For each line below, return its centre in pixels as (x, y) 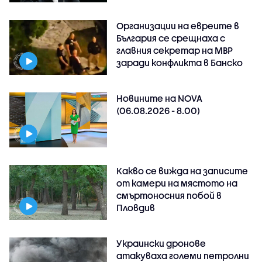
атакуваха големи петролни (183, 255)
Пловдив (136, 207)
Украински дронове (161, 243)
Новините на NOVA (160, 98)
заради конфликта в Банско (180, 62)
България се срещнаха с (171, 38)
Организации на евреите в (178, 25)
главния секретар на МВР (175, 50)
